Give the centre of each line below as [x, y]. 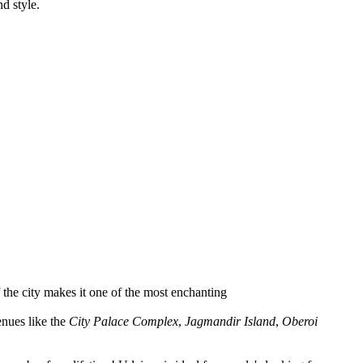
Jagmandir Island [230, 321]
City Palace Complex [124, 321]
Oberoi [300, 321]
